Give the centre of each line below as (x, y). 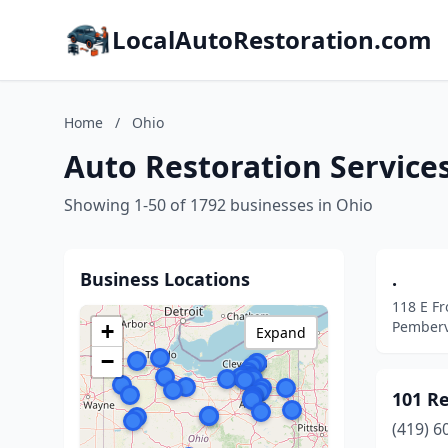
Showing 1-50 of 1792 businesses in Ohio (218, 205)
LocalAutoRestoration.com (272, 39)
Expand (281, 332)
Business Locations (165, 279)
